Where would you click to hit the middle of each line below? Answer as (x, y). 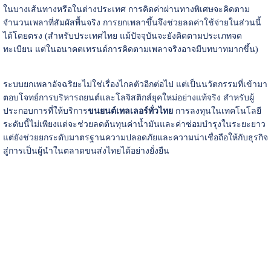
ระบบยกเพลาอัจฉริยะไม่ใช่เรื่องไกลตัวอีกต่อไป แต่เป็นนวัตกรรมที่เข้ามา (135, 84)
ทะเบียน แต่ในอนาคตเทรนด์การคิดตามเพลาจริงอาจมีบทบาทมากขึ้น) (130, 49)
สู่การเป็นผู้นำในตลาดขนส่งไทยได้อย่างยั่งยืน (86, 151)
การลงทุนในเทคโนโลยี (217, 111)
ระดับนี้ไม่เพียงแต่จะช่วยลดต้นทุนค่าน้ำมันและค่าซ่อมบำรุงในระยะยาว (134, 124)
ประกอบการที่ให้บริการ (45, 111)
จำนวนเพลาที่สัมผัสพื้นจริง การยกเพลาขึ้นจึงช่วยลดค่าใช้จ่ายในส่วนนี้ (132, 22)
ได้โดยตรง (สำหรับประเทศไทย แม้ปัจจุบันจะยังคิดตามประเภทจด (122, 36)
